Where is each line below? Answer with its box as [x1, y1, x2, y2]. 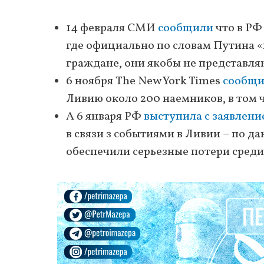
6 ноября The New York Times [66, 72, 223, 90]
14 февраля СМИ [66, 19, 158, 37]
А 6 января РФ [66, 108, 144, 125]
